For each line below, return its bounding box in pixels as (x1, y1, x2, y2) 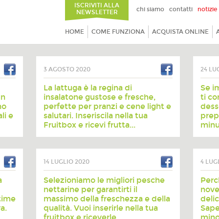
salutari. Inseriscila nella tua (43, 111, 148, 120)
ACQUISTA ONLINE (152, 28, 209, 35)
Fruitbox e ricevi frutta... (43, 120, 135, 130)
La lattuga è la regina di (43, 83, 132, 92)
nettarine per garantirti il (43, 185, 137, 194)
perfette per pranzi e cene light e (43, 102, 171, 111)
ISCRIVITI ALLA (74, 2, 119, 9)
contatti (169, 6, 193, 13)
